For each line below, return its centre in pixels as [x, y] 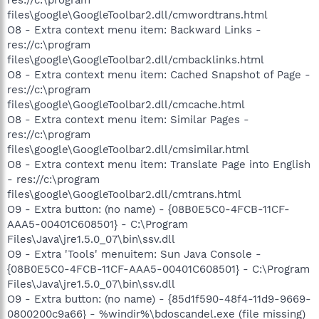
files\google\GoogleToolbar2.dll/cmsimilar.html [128, 149]
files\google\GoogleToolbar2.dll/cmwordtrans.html [137, 15]
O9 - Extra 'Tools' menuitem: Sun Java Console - [134, 254]
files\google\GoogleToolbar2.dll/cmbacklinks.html [136, 59]
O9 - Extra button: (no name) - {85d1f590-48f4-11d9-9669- [159, 299]
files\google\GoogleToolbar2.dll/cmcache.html [126, 104]
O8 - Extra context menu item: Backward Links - [134, 30]
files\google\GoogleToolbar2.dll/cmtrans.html [124, 194]
